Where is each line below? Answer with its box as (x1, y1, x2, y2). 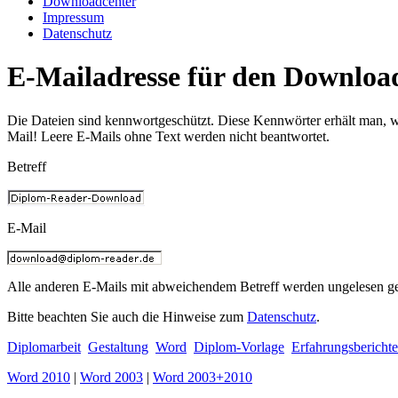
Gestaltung (88, 338, 148, 354)
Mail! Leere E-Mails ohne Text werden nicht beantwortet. (7, 128, 330, 144)
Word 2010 (7, 369, 70, 385)
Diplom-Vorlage (194, 338, 284, 354)
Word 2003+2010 (153, 369, 252, 385)
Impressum (43, 9, 104, 25)
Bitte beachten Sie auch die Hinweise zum (7, 308, 247, 324)
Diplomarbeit (7, 338, 81, 354)
